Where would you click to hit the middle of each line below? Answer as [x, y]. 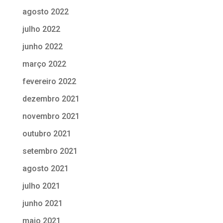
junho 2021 [42, 203]
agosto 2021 [45, 168]
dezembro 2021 [51, 99]
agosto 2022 [45, 11]
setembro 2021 [50, 151]
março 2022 [44, 64]
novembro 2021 [51, 116]
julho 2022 [41, 29]
